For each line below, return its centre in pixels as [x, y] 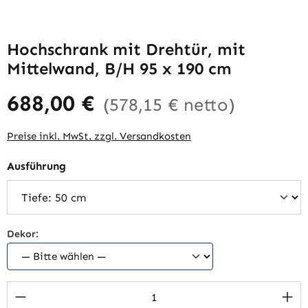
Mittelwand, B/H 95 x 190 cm [119, 68]
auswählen [94, 165]
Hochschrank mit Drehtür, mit [126, 49]
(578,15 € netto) [169, 105]
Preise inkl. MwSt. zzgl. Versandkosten [99, 136]
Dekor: [23, 234]
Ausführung [36, 166]
